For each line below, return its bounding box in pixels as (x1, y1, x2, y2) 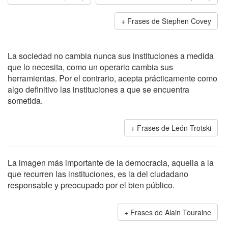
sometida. (8, 95, 43, 106)
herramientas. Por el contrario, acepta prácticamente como (8, 72, 217, 84)
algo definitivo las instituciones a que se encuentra (8, 83, 189, 95)
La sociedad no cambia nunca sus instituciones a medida (8, 50, 214, 62)
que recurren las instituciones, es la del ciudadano (8, 168, 188, 180)
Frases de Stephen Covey (127, 16, 211, 26)
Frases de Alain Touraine (130, 207, 211, 217)
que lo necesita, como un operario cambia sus (8, 61, 173, 73)
